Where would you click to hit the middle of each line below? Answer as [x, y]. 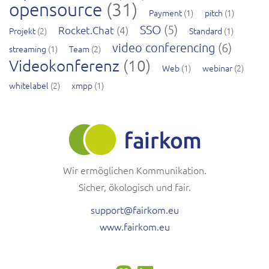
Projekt [22, 30]
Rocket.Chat [86, 30]
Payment [165, 12]
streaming [28, 48]
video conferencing [164, 47]
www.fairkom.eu [134, 226]
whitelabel [29, 85]
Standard [206, 30]
